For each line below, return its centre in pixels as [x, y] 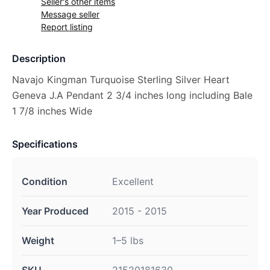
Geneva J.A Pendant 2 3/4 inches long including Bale [132, 95]
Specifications [45, 144]
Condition [45, 181]
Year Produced [55, 211]
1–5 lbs [128, 240]
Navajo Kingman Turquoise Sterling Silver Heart [121, 80]
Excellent [133, 181]
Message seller [70, 14]
